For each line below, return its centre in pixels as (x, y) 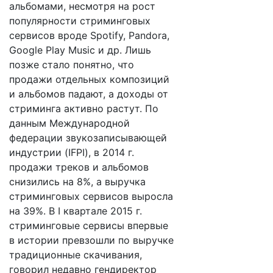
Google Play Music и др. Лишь (80, 50)
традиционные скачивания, (76, 255)
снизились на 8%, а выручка (77, 182)
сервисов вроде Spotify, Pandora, (89, 35)
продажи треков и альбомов (79, 167)
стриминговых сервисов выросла (91, 196)
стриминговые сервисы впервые (89, 225)
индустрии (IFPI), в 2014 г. (72, 152)
